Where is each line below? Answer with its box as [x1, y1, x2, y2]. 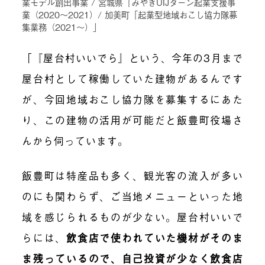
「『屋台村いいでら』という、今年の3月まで [22, 50, 243, 66]
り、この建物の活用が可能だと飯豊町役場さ [22, 112, 243, 128]
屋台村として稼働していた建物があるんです [22, 71, 243, 86]
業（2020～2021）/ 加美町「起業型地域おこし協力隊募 [22, 8, 238, 21]
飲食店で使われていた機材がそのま [66, 230, 243, 245]
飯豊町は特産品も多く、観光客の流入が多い [22, 168, 243, 183]
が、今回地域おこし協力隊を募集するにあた [22, 92, 243, 107]
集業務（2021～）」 [22, 21, 102, 34]
